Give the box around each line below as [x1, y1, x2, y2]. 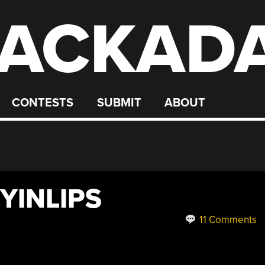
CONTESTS [12, 96, 74, 110]
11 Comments [196, 214, 257, 226]
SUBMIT [96, 96, 141, 110]
